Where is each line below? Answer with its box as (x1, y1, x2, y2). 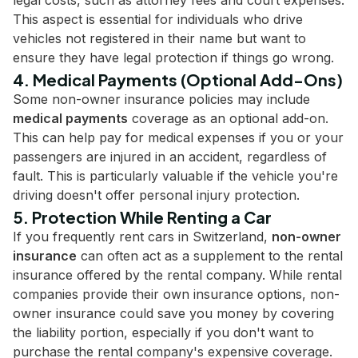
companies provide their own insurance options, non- (13, 286, 340, 302)
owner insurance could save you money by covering (13, 305, 334, 321)
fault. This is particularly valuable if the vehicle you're (13, 168, 338, 184)
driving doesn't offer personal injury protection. (13, 187, 300, 203)
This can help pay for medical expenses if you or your (13, 129, 344, 145)
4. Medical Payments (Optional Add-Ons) (13, 70, 343, 89)
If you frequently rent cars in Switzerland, (13, 229, 272, 245)
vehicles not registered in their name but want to (13, 30, 306, 46)
